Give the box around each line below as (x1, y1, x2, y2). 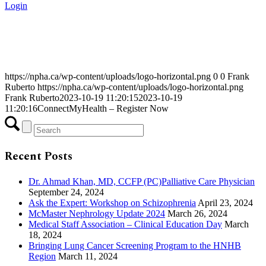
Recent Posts (5, 147, 72, 165)
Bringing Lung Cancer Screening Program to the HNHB (28, 240, 241, 251)
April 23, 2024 (198, 197, 253, 208)
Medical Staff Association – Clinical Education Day (28, 218, 222, 229)
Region (28, 251, 56, 261)
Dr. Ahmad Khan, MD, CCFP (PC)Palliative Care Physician (28, 176, 255, 186)
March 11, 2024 (58, 251, 118, 261)
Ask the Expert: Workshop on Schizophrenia (28, 197, 196, 208)
